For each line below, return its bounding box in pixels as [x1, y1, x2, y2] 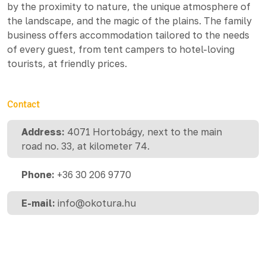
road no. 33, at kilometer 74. [21, 140, 150, 152]
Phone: [21, 168, 55, 180]
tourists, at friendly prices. [7, 57, 127, 69]
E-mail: [21, 197, 55, 209]
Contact [7, 98, 40, 110]
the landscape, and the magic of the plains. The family [7, 14, 252, 27]
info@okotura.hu [58, 197, 136, 209]
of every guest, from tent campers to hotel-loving [7, 43, 235, 55]
